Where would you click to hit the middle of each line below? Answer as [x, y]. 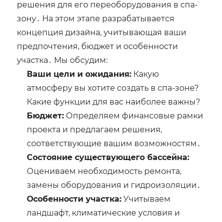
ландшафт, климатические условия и [104, 213]
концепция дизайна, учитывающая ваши [102, 32]
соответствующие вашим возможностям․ [114, 143]
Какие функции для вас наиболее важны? [114, 102]
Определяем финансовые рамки [134, 115]
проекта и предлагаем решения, [95, 129]
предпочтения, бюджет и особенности [98, 46]
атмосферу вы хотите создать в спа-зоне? [113, 88]
